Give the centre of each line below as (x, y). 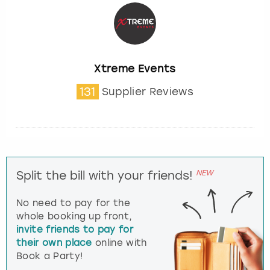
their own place (54, 243)
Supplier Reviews (147, 92)
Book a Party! (50, 256)
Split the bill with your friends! (105, 176)
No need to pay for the (74, 203)
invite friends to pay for (75, 230)
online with (119, 243)
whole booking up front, (74, 217)
